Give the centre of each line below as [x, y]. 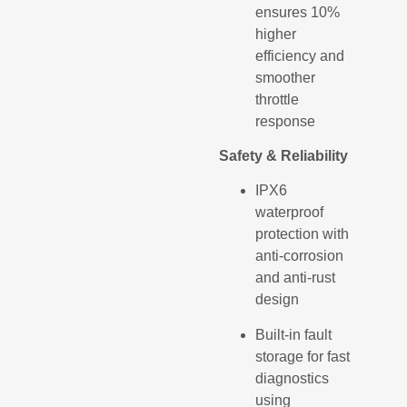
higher [276, 34]
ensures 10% [298, 12]
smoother [286, 77]
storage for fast [303, 356]
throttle [278, 99]
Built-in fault [294, 334]
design [278, 300]
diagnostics [293, 378]
